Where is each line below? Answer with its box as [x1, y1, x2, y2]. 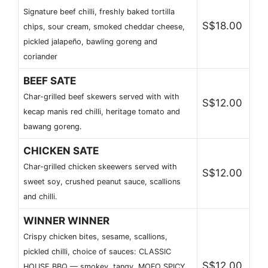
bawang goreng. [23, 121, 82, 131]
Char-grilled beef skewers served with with [23, 92, 179, 101]
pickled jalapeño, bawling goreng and [23, 36, 157, 46]
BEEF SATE [23, 74, 76, 87]
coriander [23, 51, 57, 61]
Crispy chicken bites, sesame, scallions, [23, 232, 167, 241]
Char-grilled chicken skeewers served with [23, 162, 177, 171]
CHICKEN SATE [23, 144, 99, 157]
